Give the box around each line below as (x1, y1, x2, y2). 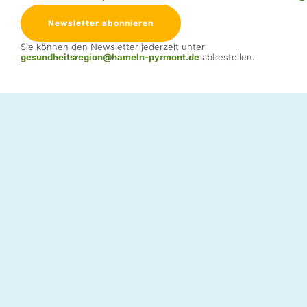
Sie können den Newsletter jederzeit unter (21, 41, 205, 52)
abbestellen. (199, 51, 255, 62)
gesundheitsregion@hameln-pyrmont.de (21, 51, 199, 62)
